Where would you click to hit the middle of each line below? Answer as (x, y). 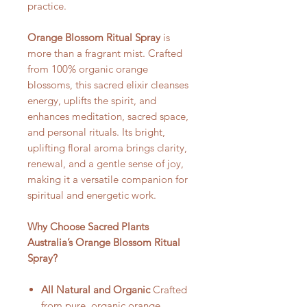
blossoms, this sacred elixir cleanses (108, 84)
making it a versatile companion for (108, 179)
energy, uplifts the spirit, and (92, 100)
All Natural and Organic (96, 289)
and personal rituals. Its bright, (96, 132)
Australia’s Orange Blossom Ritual (104, 242)
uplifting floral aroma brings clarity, (107, 147)
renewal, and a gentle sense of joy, (106, 163)
